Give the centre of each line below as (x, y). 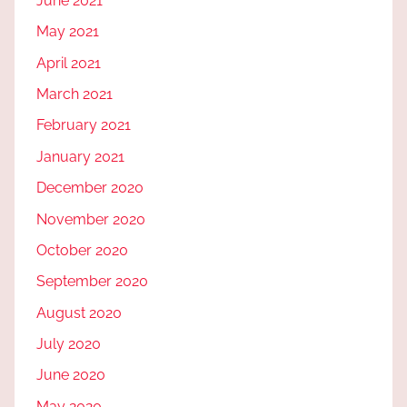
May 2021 (68, 32)
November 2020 (91, 219)
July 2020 (69, 344)
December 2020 (90, 188)
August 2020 (79, 313)
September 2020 (92, 282)
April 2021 (69, 63)
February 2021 (84, 125)
